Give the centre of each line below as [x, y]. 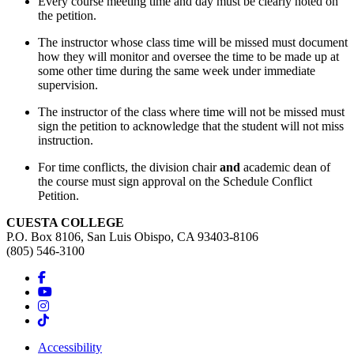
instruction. [66, 140]
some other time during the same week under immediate [177, 70]
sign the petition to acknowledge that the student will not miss [191, 126]
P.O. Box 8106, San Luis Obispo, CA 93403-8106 [132, 236]
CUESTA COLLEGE [65, 222]
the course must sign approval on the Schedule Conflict [175, 181]
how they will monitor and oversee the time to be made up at [188, 56]
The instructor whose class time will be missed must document [193, 42]
